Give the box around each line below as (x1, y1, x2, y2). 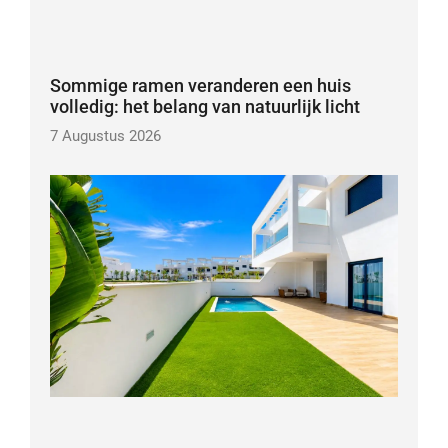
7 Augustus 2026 (49, 126, 161, 145)
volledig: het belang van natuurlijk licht (49, 95, 360, 117)
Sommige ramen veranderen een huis (49, 74, 351, 96)
